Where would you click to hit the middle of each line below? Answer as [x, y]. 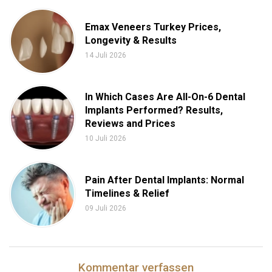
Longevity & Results [131, 41]
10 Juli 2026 [106, 139]
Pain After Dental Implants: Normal [165, 180]
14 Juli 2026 [106, 56]
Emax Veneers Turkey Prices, [153, 27]
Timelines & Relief [127, 194]
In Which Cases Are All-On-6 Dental [165, 97]
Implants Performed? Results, [154, 110]
